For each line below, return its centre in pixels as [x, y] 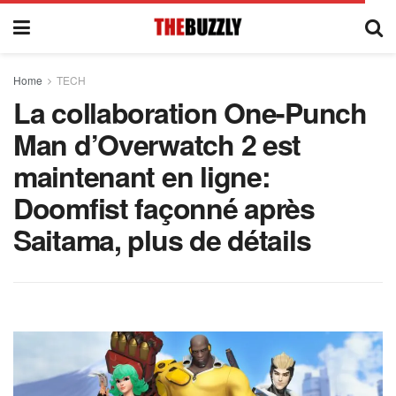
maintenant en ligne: [142, 176]
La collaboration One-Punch [190, 112]
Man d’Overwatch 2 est [157, 144]
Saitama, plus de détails [162, 240]
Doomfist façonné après [164, 208]
